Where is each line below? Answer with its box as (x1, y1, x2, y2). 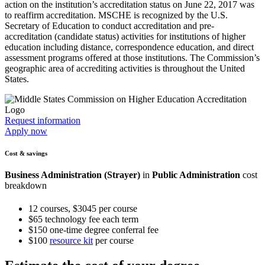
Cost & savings (5, 149, 47, 157)
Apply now (5, 125, 47, 136)
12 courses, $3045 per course (28, 203, 137, 214)
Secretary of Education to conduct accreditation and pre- (5, 20, 214, 31)
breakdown (5, 180, 47, 191)
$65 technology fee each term (28, 214, 138, 225)
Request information (5, 115, 80, 125)
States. (5, 73, 29, 84)
